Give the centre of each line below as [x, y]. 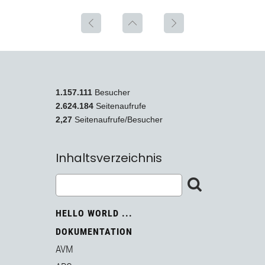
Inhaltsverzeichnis [109, 158]
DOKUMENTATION [94, 231]
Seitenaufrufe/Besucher [119, 119]
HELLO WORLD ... [94, 213]
